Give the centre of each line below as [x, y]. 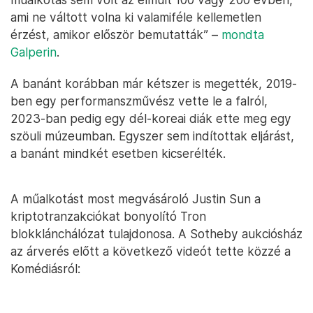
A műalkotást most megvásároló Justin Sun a [136, 199]
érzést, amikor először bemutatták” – [116, 35]
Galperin [34, 52]
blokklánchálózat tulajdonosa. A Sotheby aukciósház [156, 234]
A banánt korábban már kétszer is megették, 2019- [154, 84]
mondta [243, 35]
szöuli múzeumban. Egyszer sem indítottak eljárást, [152, 136]
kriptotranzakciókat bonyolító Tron [108, 217]
